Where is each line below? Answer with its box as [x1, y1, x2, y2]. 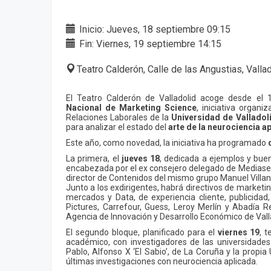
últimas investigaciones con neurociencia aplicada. [66, 256, 258, 266]
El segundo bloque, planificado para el [66, 227, 218, 237]
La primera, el [66, 153, 122, 163]
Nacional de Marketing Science [66, 102, 197, 113]
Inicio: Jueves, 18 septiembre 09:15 [77, 23, 230, 35]
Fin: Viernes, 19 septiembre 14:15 [77, 38, 221, 50]
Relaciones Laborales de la [66, 112, 172, 122]
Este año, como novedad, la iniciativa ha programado [66, 137, 268, 148]
